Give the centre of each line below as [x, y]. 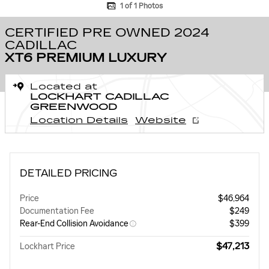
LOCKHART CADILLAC [99, 97]
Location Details [79, 120]
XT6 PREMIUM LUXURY [86, 58]
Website [161, 120]
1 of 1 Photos [141, 6]
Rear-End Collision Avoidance [74, 224]
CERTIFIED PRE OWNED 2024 [107, 32]
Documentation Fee [57, 211]
